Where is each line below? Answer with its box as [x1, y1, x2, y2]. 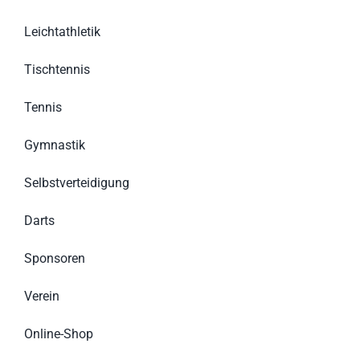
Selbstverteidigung [23, 175, 129, 191]
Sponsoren [23, 251, 85, 267]
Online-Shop [23, 326, 93, 342]
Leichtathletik [23, 24, 100, 40]
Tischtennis [23, 62, 90, 78]
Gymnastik [23, 137, 85, 153]
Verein [23, 288, 59, 305]
